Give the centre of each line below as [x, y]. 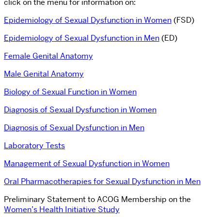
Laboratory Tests [34, 146]
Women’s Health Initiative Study [62, 210]
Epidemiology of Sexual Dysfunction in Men [82, 38]
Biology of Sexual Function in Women [70, 92]
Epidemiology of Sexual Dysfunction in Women [88, 20]
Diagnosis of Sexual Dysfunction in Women [80, 110]
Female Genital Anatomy [48, 56]
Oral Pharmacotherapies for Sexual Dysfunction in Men [102, 182]
